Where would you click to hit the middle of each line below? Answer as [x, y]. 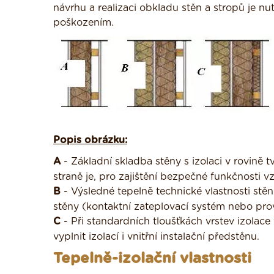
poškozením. [83, 23]
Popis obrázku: [90, 140]
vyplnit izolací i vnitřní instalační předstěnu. [156, 237]
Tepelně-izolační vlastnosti [152, 259]
